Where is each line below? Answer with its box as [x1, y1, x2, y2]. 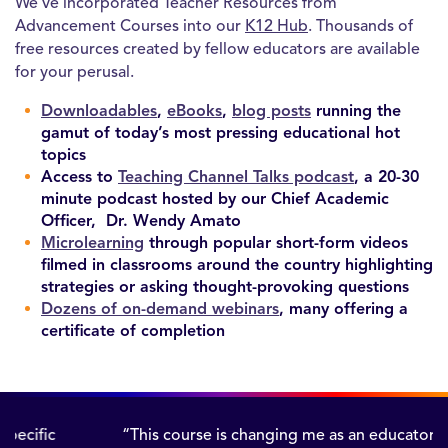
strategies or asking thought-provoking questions [41, 276, 409, 296]
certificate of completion [41, 320, 225, 340]
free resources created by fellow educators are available [15, 38, 420, 59]
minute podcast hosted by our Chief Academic [41, 188, 389, 208]
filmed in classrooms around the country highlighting [41, 254, 433, 274]
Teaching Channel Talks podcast [118, 166, 354, 186]
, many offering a [279, 298, 408, 318]
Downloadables [41, 100, 157, 120]
